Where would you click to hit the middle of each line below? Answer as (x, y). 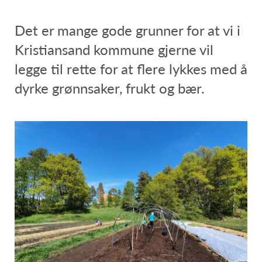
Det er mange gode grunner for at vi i (127, 30)
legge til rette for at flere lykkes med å (131, 69)
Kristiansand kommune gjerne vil (114, 49)
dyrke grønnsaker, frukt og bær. (110, 88)
